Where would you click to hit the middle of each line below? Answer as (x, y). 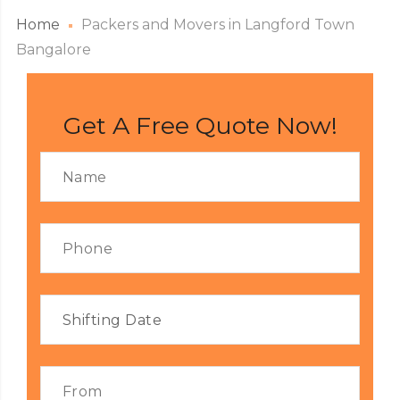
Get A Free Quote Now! (200, 125)
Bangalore (53, 50)
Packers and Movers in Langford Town (217, 25)
